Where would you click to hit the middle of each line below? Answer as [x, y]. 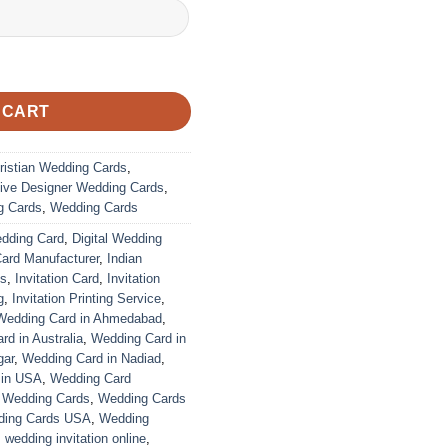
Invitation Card [57, 279]
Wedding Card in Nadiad [91, 359]
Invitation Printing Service [86, 299]
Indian [124, 259]
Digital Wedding [117, 239]
